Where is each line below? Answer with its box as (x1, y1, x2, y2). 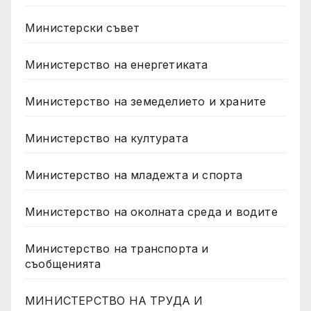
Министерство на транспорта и (25, 241, 209, 255)
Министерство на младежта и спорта (25, 167, 246, 182)
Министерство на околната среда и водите (25, 204, 278, 219)
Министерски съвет (25, 20, 140, 35)
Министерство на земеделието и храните (25, 94, 267, 108)
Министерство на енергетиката (25, 57, 208, 72)
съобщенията (25, 256, 101, 271)
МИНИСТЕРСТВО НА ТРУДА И (25, 293, 203, 308)
